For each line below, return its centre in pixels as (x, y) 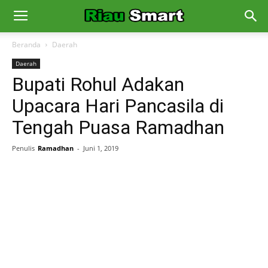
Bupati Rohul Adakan (98, 84)
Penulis (23, 148)
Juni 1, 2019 (101, 148)
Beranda (26, 45)
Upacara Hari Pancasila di (118, 106)
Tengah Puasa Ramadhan (118, 127)
